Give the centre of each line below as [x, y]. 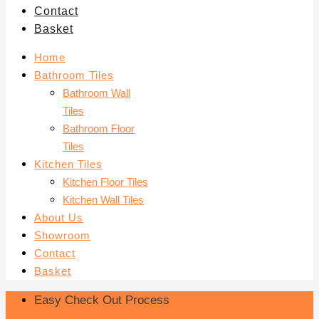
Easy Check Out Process [102, 300]
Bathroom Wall [96, 93]
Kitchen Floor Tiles [105, 182]
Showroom [62, 235]
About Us [59, 218]
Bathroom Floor [99, 129]
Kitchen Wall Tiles [103, 200]
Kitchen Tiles [68, 164]
